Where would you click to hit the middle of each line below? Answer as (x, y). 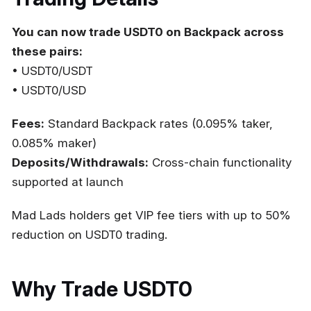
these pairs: (47, 52)
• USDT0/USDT (52, 71)
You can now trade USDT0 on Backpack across (148, 32)
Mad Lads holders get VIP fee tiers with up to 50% (151, 216)
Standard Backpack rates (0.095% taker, (159, 124)
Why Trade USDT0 (102, 289)
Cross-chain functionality (220, 163)
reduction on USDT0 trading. (90, 235)
